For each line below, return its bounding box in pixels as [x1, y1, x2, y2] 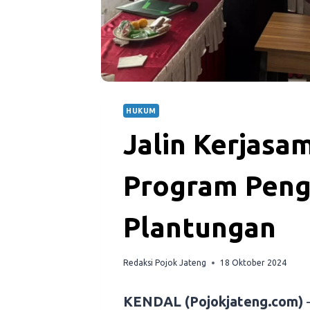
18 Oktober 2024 [220, 258, 286, 268]
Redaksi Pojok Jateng [123, 258, 206, 268]
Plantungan [123, 212, 276, 244]
